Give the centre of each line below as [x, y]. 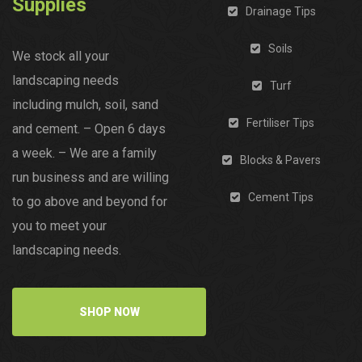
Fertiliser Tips [280, 123]
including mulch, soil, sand [85, 105]
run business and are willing [90, 178]
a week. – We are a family [84, 154]
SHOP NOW [109, 312]
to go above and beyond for [90, 202]
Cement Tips [280, 198]
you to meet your [59, 226]
